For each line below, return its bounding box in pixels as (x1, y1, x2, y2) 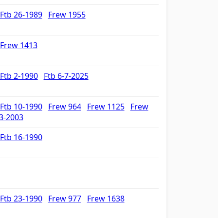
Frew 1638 (87, 193, 125, 204)
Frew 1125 (87, 101, 125, 112)
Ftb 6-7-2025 (43, 71, 89, 81)
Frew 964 (48, 101, 81, 112)
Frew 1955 (48, 9, 86, 20)
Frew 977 (48, 193, 81, 204)
